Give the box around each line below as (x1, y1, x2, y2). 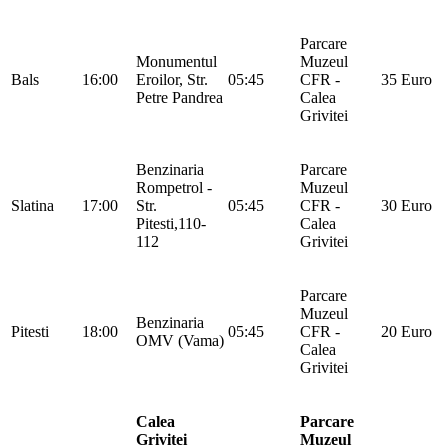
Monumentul (136, 52, 217, 70)
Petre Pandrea (136, 88, 223, 106)
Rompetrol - (136, 178, 212, 196)
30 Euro (381, 196, 432, 214)
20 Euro (381, 322, 432, 340)
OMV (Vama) (136, 331, 224, 349)
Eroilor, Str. (136, 70, 208, 88)
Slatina (11, 196, 54, 214)
